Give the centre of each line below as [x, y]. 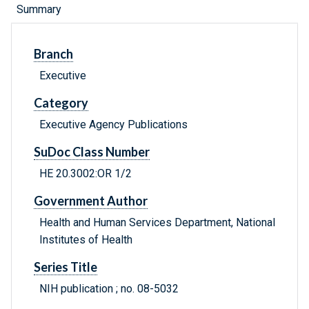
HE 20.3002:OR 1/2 [86, 174]
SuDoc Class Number [92, 152]
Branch [53, 54]
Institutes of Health [86, 240]
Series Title [66, 267]
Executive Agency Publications [113, 125]
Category [61, 103]
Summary [39, 10]
